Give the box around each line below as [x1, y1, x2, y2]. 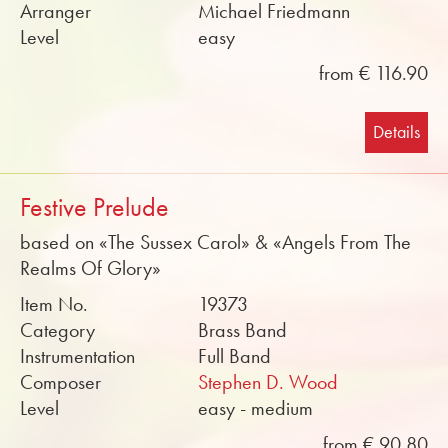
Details [373, 121, 420, 143]
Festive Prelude [20, 192, 169, 223]
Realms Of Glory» [20, 256, 161, 280]
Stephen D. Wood [198, 370, 339, 394]
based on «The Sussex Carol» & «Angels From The [20, 230, 411, 254]
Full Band [198, 344, 272, 368]
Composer [20, 370, 101, 394]
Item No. [20, 292, 88, 316]
